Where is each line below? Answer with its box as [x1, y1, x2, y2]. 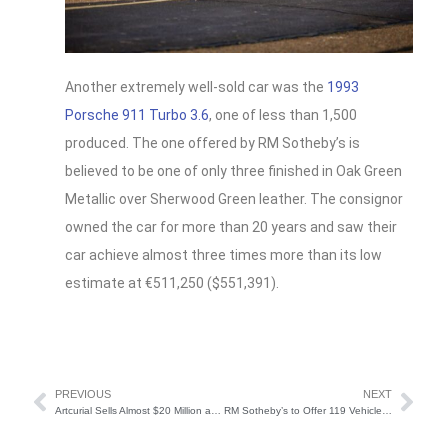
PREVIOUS [55, 388, 111, 401]
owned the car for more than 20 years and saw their [65, 219, 397, 236]
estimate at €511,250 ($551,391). [65, 275, 279, 292]
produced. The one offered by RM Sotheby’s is [65, 135, 360, 152]
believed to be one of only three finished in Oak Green [65, 163, 402, 180]
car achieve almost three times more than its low [65, 247, 382, 264]
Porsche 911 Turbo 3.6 [65, 107, 209, 124]
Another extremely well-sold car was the [65, 79, 327, 96]
